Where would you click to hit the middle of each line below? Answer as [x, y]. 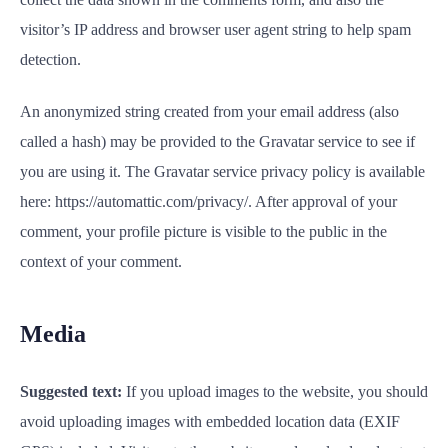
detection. [50, 59]
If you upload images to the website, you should [277, 391]
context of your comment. [101, 261]
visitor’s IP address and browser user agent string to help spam [215, 29]
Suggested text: [73, 391]
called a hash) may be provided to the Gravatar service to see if [217, 141]
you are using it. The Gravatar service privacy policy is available [222, 171]
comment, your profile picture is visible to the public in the [203, 231]
